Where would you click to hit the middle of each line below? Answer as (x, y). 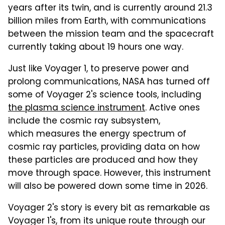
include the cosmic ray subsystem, (84, 121)
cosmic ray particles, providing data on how (104, 147)
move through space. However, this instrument (109, 174)
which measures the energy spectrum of (97, 134)
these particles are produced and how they (103, 160)
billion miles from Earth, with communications (107, 21)
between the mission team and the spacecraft (111, 34)
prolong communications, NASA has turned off (109, 82)
